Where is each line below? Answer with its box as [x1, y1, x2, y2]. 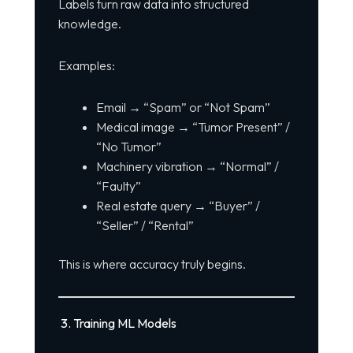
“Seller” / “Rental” [95, 217, 194, 234]
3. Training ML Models [58, 315, 176, 332]
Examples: [58, 58, 115, 74]
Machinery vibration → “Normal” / [95, 158, 279, 175]
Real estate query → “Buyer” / [95, 198, 260, 214]
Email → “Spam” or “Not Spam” [95, 99, 270, 116]
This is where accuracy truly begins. [58, 256, 246, 273]
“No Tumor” [95, 139, 162, 155]
